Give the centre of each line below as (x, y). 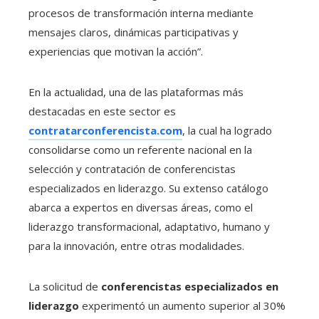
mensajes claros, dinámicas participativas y (134, 32)
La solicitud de (65, 287)
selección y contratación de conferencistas (132, 169)
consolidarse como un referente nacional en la (140, 150)
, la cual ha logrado (227, 131)
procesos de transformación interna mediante (141, 13)
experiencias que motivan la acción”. (116, 52)
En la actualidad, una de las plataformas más (136, 92)
